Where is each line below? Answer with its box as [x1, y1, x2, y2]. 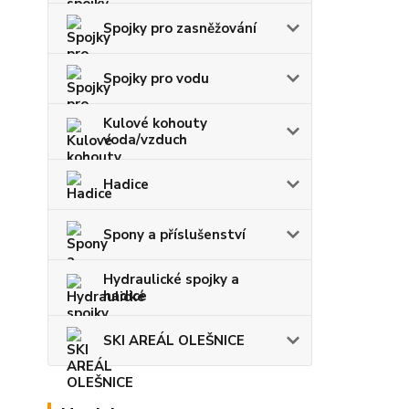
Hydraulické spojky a [103, 270, 239, 288]
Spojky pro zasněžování [103, 19, 257, 37]
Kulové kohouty [103, 114, 207, 132]
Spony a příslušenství [103, 225, 246, 244]
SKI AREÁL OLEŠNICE [103, 331, 245, 350]
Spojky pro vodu [103, 69, 209, 88]
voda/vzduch [103, 131, 187, 149]
